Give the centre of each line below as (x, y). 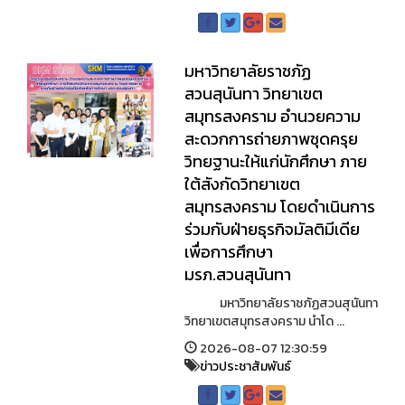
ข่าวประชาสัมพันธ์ (245, 367)
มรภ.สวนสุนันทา (237, 274)
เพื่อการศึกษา (228, 252)
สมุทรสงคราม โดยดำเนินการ (279, 207)
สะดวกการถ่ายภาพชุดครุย (271, 139)
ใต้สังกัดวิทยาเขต (242, 184)
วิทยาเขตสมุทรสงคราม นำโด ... (264, 321)
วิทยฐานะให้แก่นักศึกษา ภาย (275, 161)
